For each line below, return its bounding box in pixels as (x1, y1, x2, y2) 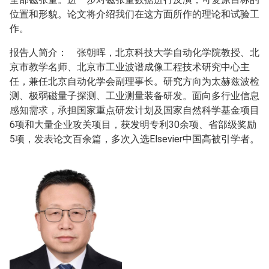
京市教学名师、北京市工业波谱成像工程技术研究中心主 (10, 61, 250, 73)
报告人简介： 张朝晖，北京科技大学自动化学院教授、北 (10, 46, 259, 58)
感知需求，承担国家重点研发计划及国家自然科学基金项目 (10, 104, 259, 116)
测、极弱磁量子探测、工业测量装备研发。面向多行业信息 (10, 89, 259, 101)
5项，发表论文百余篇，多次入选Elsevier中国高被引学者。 (10, 133, 259, 145)
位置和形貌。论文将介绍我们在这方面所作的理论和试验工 (10, 8, 259, 20)
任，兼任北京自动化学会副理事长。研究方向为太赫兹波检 (10, 75, 259, 87)
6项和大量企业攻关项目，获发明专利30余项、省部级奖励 (10, 118, 256, 130)
